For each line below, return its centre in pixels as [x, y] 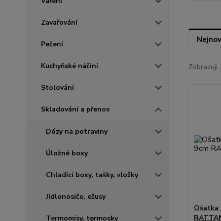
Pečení [52, 44]
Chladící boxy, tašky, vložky [92, 175]
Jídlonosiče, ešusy [76, 196]
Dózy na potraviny [77, 131]
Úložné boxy [67, 153]
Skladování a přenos [75, 109]
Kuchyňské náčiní [70, 66]
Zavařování [59, 22]
